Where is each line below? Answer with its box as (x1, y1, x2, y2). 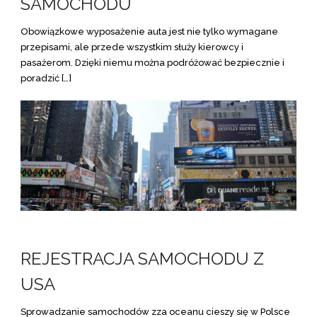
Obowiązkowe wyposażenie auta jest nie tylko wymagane (21, 26, 278, 37)
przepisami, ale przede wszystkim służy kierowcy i (21, 42, 243, 52)
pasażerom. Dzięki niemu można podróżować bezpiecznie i (21, 57, 284, 68)
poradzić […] (21, 73, 71, 83)
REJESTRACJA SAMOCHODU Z (21, 248, 264, 269)
